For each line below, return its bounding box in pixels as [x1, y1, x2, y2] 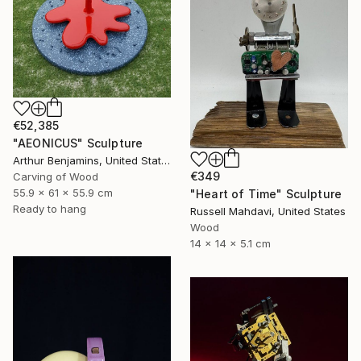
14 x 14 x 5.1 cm [190, 236, 271, 250]
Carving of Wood [13, 169, 98, 183]
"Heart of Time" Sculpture [190, 186, 342, 201]
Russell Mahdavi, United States [190, 204, 346, 218]
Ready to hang [13, 201, 86, 215]
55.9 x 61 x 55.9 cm [13, 185, 113, 199]
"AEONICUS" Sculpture [13, 135, 143, 150]
